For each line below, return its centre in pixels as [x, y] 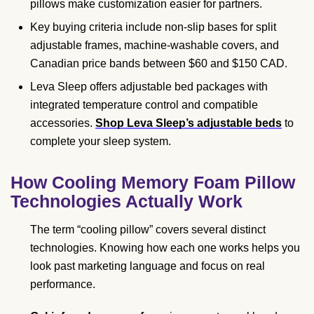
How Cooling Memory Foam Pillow [153, 182]
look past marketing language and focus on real [148, 266]
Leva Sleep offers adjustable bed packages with [149, 86]
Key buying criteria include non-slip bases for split [153, 27]
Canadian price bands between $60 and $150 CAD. [159, 63]
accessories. [63, 123]
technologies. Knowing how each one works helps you [165, 247]
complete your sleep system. [101, 141]
